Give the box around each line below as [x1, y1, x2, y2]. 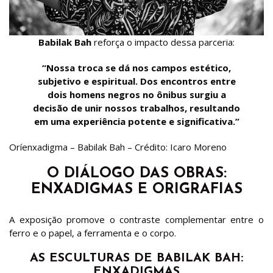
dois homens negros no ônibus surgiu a [47, 88, 226, 101]
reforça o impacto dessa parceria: [91, 35, 235, 48]
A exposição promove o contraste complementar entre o [9, 213, 264, 225]
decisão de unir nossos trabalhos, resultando [33, 101, 240, 114]
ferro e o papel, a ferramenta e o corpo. [9, 226, 176, 239]
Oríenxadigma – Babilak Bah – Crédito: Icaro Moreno [9, 140, 227, 153]
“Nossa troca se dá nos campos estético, [42, 61, 231, 74]
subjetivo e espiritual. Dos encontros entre [37, 74, 236, 87]
